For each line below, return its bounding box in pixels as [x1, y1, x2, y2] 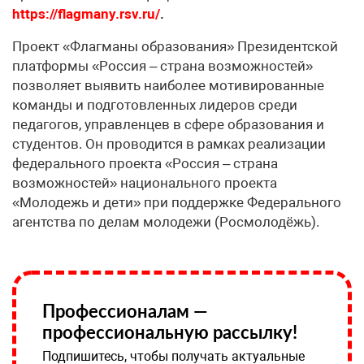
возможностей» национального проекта [12, 175, 277, 192]
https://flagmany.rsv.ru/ [12, 6, 160, 23]
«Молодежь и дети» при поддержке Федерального [12, 194, 341, 211]
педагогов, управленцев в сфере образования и [12, 116, 324, 133]
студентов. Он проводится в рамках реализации [12, 136, 326, 153]
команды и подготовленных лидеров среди [12, 97, 297, 114]
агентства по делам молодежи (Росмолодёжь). [12, 214, 319, 231]
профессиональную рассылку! [42, 321, 297, 344]
